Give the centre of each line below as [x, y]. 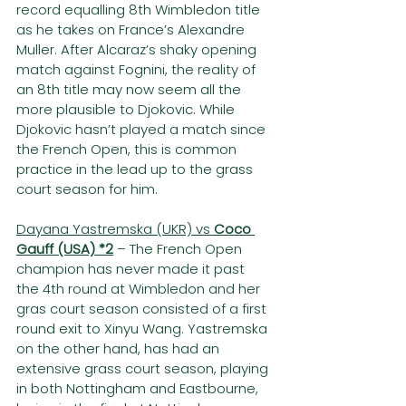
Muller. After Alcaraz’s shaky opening [138, 50]
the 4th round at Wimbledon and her [140, 289]
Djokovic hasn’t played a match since [143, 130]
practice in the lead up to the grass [136, 169]
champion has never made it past [132, 269]
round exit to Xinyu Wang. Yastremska [144, 329]
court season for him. [87, 189]
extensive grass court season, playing [144, 369]
